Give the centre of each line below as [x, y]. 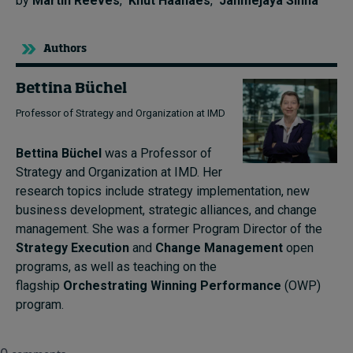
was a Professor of [157, 154]
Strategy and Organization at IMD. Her [119, 173]
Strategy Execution [72, 248]
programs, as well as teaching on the [116, 267]
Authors [65, 50]
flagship [39, 286]
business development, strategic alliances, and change [166, 210]
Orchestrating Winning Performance [172, 286]
